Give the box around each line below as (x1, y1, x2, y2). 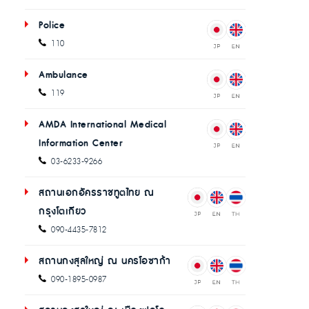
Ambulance (39, 66, 88, 83)
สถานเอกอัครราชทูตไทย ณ (39, 184, 154, 201)
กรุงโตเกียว (39, 203, 86, 220)
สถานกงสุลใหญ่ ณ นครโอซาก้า (39, 252, 171, 270)
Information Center (39, 134, 123, 152)
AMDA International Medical (39, 116, 166, 133)
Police (39, 17, 65, 34)
